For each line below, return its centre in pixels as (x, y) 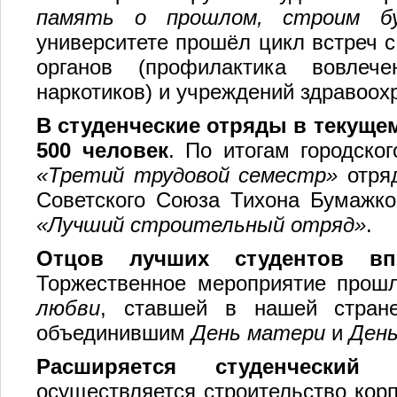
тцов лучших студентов (198, 258)
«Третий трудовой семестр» (187, 175)
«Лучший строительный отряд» (201, 225)
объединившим (114, 333)
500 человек (102, 150)
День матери (258, 333)
